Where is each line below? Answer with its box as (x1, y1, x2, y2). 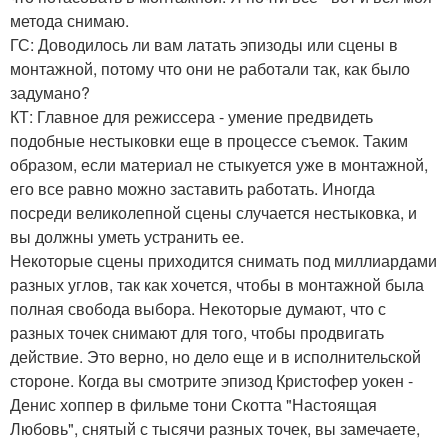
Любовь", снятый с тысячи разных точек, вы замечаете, (10, 417, 420, 441)
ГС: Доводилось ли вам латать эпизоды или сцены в (10, 33, 398, 57)
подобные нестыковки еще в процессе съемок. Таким (10, 129, 408, 153)
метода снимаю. (10, 9, 129, 33)
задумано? (10, 81, 90, 105)
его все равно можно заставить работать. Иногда (10, 177, 375, 201)
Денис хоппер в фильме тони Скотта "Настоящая (10, 393, 377, 417)
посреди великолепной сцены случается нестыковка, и (10, 201, 417, 225)
